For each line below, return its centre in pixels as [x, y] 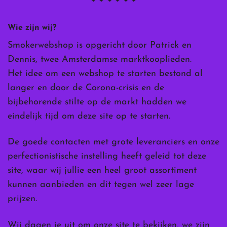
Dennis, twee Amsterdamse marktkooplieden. [100, 59]
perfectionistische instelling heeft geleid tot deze [107, 157]
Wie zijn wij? [32, 28]
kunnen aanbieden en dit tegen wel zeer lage [101, 185]
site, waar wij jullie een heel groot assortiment [102, 171]
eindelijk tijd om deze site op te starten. [89, 116]
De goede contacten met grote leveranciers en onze [113, 142]
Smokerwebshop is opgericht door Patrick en [100, 45]
